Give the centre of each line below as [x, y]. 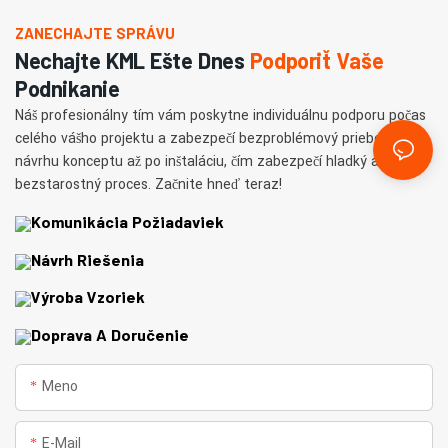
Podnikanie [67, 87]
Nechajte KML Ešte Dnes [132, 59]
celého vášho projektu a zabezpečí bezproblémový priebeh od [212, 138]
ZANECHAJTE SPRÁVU [95, 32]
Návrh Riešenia [87, 259]
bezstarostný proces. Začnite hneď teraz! [148, 184]
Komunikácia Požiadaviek [127, 222]
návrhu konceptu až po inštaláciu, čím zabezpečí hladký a [197, 161]
